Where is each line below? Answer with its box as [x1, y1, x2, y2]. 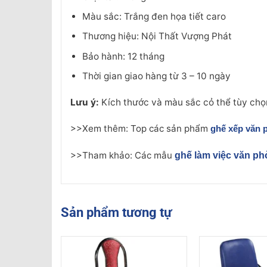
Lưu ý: [70, 96, 99, 108]
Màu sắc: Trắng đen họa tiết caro [82, 11, 226, 23]
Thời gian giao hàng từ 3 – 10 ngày [82, 70, 231, 82]
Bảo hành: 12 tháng [82, 50, 164, 62]
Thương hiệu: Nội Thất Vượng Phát [82, 30, 232, 42]
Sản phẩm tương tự [61, 204, 172, 220]
